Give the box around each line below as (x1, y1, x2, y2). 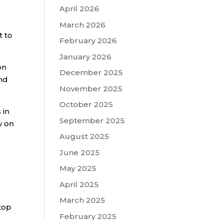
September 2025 (59, 115, 125, 125)
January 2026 (59, 52, 111, 61)
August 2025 (59, 132, 109, 141)
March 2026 (59, 20, 106, 29)
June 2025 (59, 147, 100, 157)
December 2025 (59, 68, 123, 77)
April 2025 (59, 179, 99, 189)
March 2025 (59, 195, 105, 205)
